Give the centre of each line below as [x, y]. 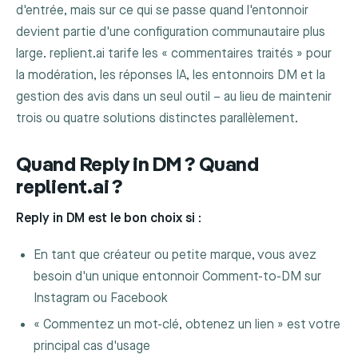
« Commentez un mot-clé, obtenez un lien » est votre [187, 325]
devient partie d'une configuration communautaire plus [171, 32]
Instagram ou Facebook [101, 298]
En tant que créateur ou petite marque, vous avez [175, 255]
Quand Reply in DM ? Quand [137, 165]
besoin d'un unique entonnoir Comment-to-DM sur [178, 276]
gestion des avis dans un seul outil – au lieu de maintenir [174, 97]
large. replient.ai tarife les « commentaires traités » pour [174, 54]
